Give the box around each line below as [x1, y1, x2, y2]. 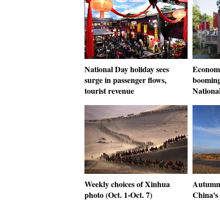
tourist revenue [84, 85, 134, 96]
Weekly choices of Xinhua [84, 178, 170, 190]
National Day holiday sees [84, 63, 169, 75]
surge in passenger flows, [84, 74, 166, 85]
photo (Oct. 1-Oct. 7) [84, 189, 152, 200]
